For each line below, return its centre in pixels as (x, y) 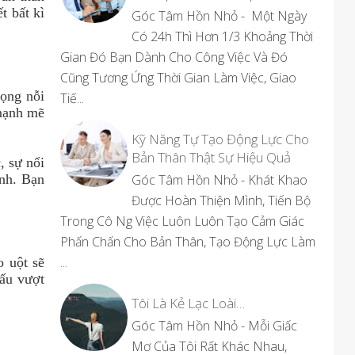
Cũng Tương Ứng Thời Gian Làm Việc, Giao (178, 78)
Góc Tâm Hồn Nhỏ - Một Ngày (219, 16)
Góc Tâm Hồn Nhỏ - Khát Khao (219, 180)
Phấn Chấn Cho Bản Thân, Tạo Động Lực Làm (188, 242)
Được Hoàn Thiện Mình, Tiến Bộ (221, 200)
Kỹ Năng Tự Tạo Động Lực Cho (220, 139)
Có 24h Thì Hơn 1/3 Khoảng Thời (222, 36)
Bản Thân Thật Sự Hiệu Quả (211, 157)
